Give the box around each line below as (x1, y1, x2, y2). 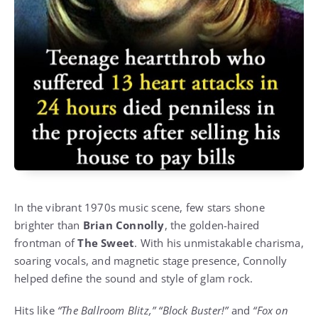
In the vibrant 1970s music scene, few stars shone (14, 200, 265, 215)
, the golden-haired (164, 218, 260, 233)
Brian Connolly (82, 218, 165, 233)
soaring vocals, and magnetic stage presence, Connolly (14, 253, 287, 268)
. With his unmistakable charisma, (134, 236, 304, 251)
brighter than (14, 218, 83, 233)
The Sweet (77, 236, 135, 251)
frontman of (14, 236, 78, 251)
